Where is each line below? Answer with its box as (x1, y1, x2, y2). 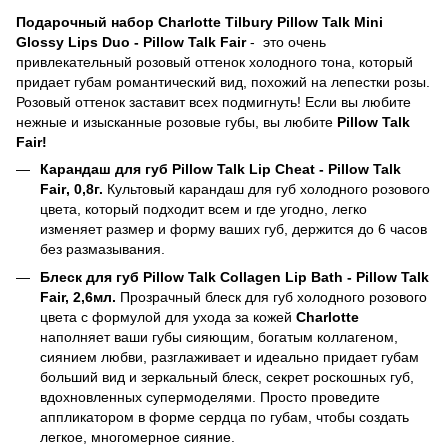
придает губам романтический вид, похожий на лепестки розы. (16, 73, 430, 90)
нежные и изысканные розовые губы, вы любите (16, 113, 337, 130)
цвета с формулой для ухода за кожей (40, 308, 296, 325)
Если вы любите (305, 93, 411, 110)
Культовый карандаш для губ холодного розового (107, 180, 430, 197)
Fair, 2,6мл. (40, 288, 120, 305)
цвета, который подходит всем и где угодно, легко (40, 200, 367, 217)
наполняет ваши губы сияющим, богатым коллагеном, (40, 328, 398, 345)
